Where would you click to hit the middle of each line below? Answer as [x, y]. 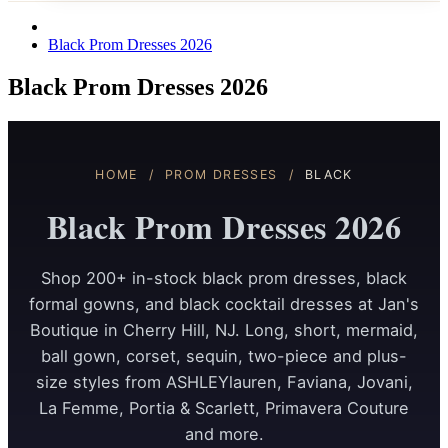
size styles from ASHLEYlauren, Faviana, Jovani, [224, 381]
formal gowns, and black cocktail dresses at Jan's [224, 303]
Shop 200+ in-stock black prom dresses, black [224, 277]
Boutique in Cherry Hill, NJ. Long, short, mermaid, [224, 329]
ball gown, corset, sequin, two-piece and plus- [224, 355]
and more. [224, 433]
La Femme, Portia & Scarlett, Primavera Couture [224, 407]
